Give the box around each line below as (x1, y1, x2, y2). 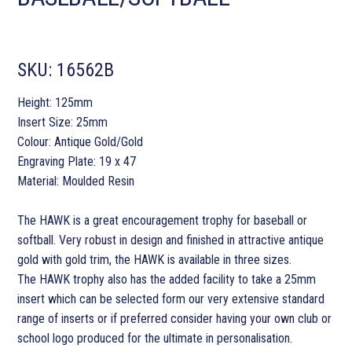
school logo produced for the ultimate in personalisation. (17, 331, 293, 346)
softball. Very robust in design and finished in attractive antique (17, 233, 324, 248)
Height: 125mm (17, 95, 93, 111)
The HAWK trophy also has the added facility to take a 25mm (17, 272, 317, 288)
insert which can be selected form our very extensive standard (17, 291, 325, 307)
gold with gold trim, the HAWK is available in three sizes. (17, 252, 292, 268)
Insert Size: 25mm (17, 115, 108, 130)
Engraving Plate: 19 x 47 (17, 154, 137, 170)
